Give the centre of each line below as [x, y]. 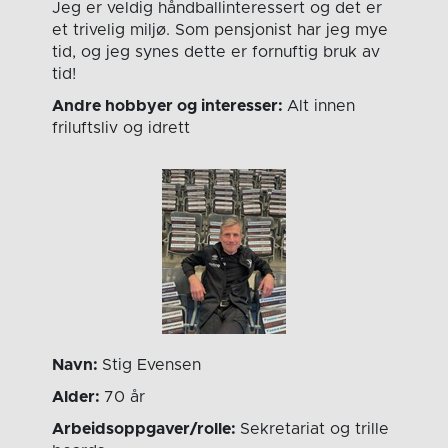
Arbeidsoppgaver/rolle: [146, 429]
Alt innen [321, 106]
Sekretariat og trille [315, 429]
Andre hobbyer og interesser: [170, 106]
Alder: [78, 397]
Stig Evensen [152, 365]
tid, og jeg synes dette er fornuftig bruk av [216, 52]
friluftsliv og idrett [121, 128]
